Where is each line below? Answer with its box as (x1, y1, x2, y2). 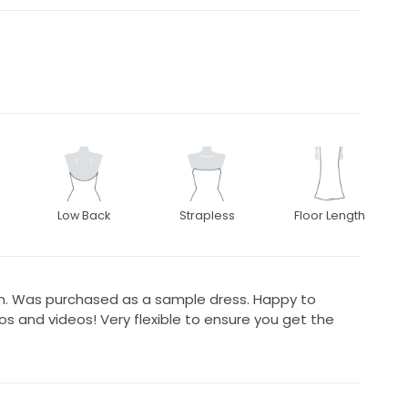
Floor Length (294, 208, 366, 224)
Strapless (178, 208, 235, 224)
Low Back (56, 208, 110, 224)
